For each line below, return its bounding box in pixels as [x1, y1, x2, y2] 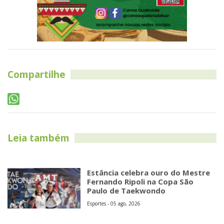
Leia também [7, 131, 69, 144]
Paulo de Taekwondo [87, 185, 166, 195]
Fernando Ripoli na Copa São [87, 176, 194, 186]
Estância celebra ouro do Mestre [87, 167, 210, 177]
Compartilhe [7, 67, 65, 81]
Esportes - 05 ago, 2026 [87, 199, 141, 207]
